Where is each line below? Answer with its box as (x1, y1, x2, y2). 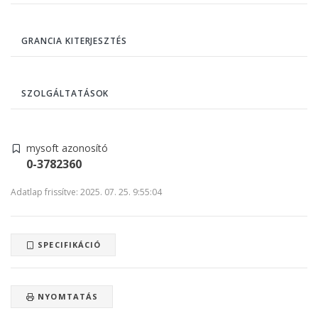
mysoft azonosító (26, 141, 108, 155)
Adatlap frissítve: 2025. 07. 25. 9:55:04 (11, 185, 162, 198)
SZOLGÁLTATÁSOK (21, 87, 109, 99)
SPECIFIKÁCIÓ (35, 238, 102, 250)
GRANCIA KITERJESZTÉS (21, 34, 128, 47)
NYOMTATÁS (35, 290, 99, 302)
